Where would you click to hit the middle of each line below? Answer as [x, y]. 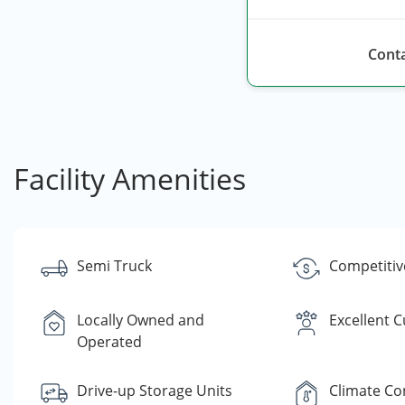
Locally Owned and [141, 320]
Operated [109, 342]
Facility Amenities [130, 179]
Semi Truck [114, 266]
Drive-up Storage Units [155, 391]
